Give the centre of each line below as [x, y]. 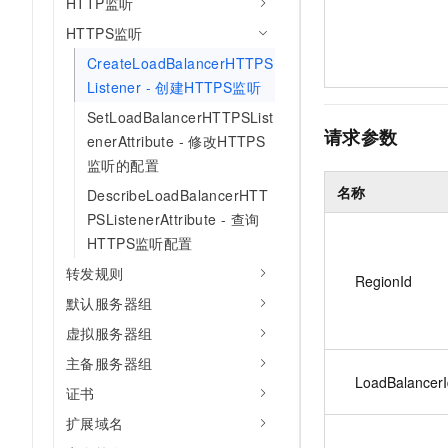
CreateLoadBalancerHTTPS [180, 63]
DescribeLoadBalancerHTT [178, 195]
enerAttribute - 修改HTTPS [176, 141]
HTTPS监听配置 [140, 243]
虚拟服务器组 [109, 333]
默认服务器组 [109, 303]
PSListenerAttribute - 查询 [173, 219]
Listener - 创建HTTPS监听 [174, 87]
